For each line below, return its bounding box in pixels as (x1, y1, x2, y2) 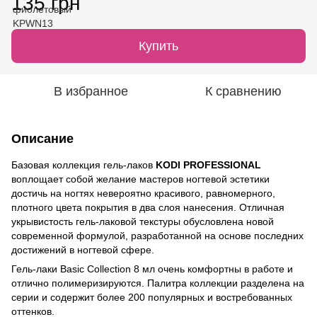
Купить (139, 38, 178, 53)
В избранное (53, 83, 128, 98)
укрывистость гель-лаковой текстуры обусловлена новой (11, 215, 274, 227)
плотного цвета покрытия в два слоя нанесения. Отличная (11, 201, 284, 213)
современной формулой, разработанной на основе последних (11, 229, 304, 241)
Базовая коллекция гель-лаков (11, 158, 156, 171)
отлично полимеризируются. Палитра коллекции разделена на (11, 277, 304, 289)
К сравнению (205, 83, 282, 98)
